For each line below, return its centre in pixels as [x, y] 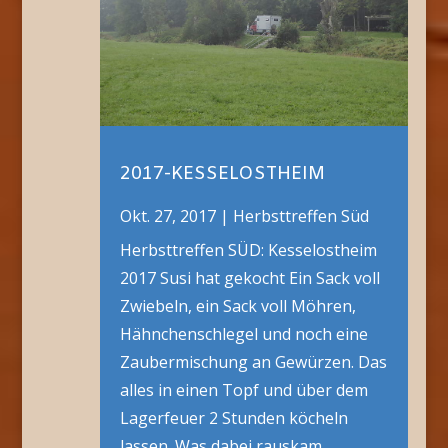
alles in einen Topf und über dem [243, 390]
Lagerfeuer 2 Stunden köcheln [233, 418]
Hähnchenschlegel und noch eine [243, 334]
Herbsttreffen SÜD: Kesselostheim [248, 250]
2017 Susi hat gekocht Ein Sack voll [249, 278]
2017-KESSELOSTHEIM [222, 174]
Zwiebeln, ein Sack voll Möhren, [237, 306]
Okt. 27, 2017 [167, 216]
